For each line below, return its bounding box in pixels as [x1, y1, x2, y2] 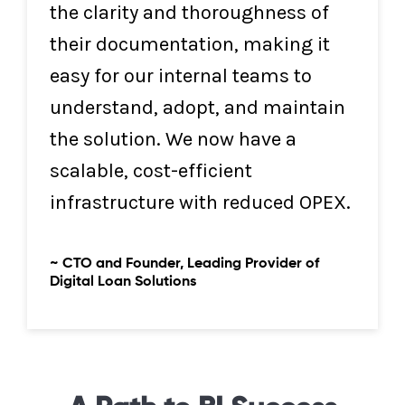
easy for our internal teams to [50, 64, 312, 88]
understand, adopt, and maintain [50, 96, 345, 119]
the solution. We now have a [50, 127, 297, 151]
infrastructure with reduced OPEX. [50, 191, 351, 214]
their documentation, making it [50, 33, 330, 56]
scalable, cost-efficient [50, 159, 252, 183]
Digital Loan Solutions [50, 275, 196, 289]
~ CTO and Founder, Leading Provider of [50, 257, 319, 271]
